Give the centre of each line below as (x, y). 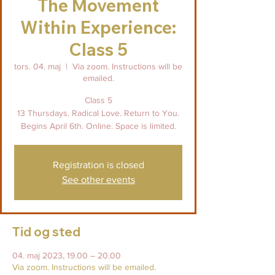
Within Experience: (98, 28)
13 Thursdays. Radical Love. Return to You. (98, 113)
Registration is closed (98, 165)
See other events (98, 180)
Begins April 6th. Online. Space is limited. (98, 126)
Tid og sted (46, 232)
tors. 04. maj (37, 67)
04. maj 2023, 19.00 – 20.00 (67, 256)
